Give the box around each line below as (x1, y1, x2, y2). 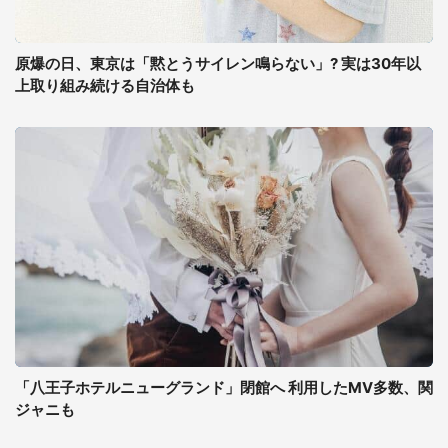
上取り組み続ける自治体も (15, 76, 195, 95)
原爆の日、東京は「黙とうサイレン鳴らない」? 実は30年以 (15, 54, 421, 73)
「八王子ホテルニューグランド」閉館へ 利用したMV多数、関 (15, 378, 433, 397)
